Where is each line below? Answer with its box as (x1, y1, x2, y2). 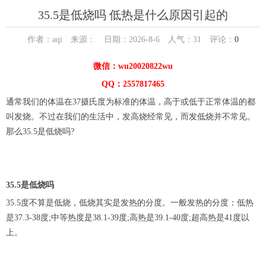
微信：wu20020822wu (93, 61, 173, 71)
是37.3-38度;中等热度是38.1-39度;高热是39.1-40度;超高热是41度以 (6, 213, 249, 222)
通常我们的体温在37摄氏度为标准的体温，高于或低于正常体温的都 (6, 97, 255, 106)
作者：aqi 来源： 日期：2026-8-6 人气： (27, 34, 193, 44)
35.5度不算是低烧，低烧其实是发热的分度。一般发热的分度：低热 (6, 198, 254, 207)
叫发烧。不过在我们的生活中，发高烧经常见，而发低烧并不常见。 (6, 112, 255, 121)
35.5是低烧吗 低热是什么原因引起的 (38, 8, 228, 21)
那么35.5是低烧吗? (6, 126, 74, 136)
